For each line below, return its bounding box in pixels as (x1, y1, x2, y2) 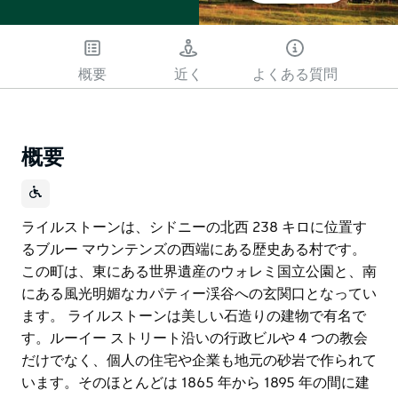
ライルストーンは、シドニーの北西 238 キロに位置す (21, 219, 367, 235)
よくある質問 (252, 67, 338, 82)
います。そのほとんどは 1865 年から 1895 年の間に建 (21, 375, 370, 390)
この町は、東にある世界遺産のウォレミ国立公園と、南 (21, 264, 377, 279)
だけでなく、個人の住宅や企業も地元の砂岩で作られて (21, 353, 377, 368)
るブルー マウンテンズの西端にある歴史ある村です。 (21, 242, 366, 257)
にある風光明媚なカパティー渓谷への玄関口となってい (21, 286, 377, 301)
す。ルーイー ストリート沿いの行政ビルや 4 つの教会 (21, 330, 368, 346)
